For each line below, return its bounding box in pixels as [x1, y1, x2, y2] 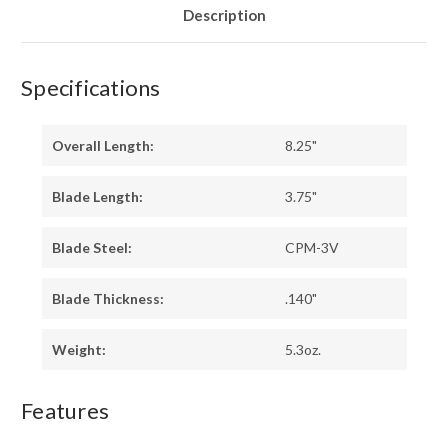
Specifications [21, 74, 161, 102]
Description [182, 6, 266, 25]
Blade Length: [51, 188, 143, 206]
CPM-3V [284, 239, 339, 257]
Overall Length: [51, 137, 154, 155]
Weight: [51, 341, 106, 359]
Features [21, 397, 109, 425]
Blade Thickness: [51, 290, 164, 308]
